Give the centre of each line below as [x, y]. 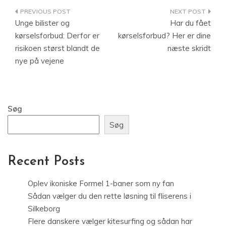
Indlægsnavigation [71, 13]
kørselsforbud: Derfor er [57, 36]
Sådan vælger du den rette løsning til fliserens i [109, 196]
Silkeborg [44, 209]
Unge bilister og [42, 23]
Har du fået [190, 23]
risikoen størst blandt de [58, 48]
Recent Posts [46, 162]
